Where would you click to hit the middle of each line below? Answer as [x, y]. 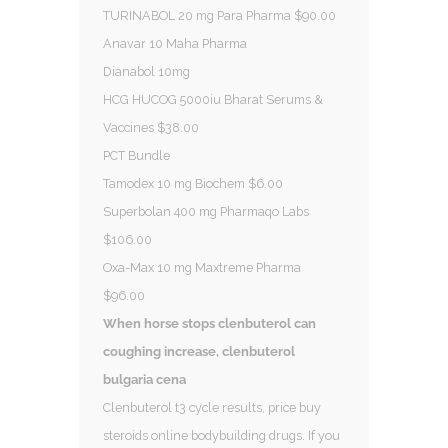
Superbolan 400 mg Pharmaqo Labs [206, 211]
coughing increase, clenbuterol [199, 351]
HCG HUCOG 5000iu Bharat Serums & [213, 99]
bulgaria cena [144, 379]
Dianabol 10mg [148, 71]
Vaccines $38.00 [152, 127]
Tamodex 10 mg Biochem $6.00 [194, 183]
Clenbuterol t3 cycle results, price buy [212, 407]
